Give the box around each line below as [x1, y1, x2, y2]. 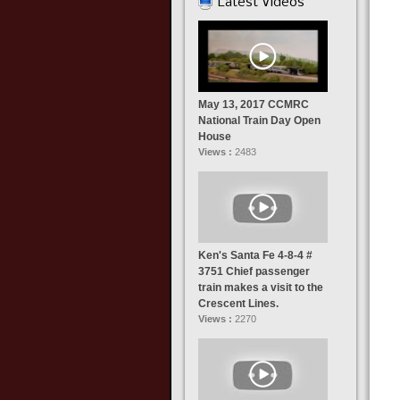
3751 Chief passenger [197, 265, 310, 278]
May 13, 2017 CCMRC [197, 98, 309, 111]
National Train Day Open [197, 114, 321, 127]
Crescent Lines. [197, 297, 279, 310]
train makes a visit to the [197, 281, 323, 294]
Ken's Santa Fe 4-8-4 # [197, 249, 312, 262]
